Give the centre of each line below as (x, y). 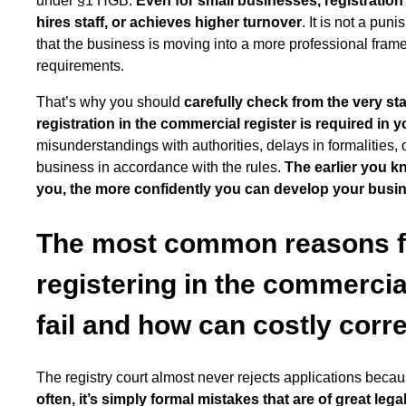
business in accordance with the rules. (160, 167)
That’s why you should (110, 101)
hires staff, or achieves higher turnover (169, 22)
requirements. (80, 65)
